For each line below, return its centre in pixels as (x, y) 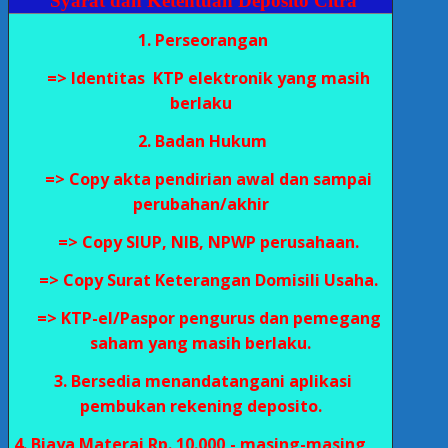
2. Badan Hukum (200, 141)
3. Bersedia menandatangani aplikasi (200, 381)
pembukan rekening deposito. (200, 406)
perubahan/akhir (200, 204)
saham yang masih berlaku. (200, 343)
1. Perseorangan (200, 40)
